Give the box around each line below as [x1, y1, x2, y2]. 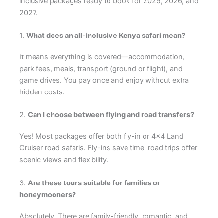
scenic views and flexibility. [19, 155, 109, 164]
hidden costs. [19, 87, 65, 96]
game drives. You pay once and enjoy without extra [19, 75, 189, 85]
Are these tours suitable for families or [28, 178, 160, 187]
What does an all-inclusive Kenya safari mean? [26, 31, 185, 40]
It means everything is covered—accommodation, [19, 52, 184, 61]
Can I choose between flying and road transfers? [28, 110, 194, 120]
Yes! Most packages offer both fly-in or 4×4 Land [19, 132, 183, 141]
